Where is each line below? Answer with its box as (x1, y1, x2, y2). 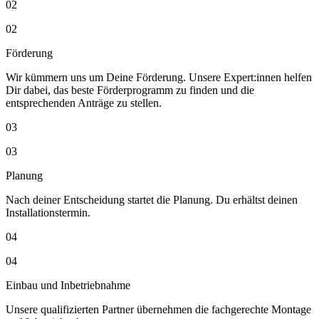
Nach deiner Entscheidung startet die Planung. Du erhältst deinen (6, 194, 298, 206)
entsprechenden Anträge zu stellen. (6, 97, 162, 109)
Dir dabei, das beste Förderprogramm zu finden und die (6, 84, 254, 96)
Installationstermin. (6, 206, 90, 219)
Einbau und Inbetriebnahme (6, 279, 130, 291)
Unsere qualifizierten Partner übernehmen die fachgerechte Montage (6, 303, 311, 315)
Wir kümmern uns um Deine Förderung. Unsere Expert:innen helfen (6, 71, 312, 83)
